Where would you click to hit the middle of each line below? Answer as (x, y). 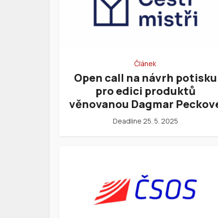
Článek (145, 64)
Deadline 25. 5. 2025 (145, 121)
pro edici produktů (145, 91)
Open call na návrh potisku (145, 78)
